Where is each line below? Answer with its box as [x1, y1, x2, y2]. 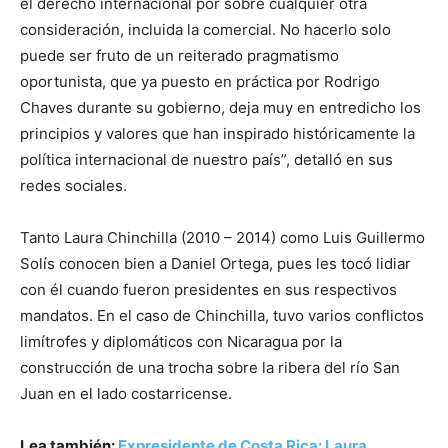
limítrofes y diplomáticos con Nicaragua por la [20, 331, 342, 351]
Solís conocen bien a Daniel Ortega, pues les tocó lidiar [20, 253, 411, 273]
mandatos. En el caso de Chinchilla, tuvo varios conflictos [20, 305, 424, 325]
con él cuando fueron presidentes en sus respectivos [20, 279, 397, 299]
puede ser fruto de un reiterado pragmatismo [20, 45, 339, 65]
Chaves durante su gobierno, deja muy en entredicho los [20, 97, 421, 117]
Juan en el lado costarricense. [20, 383, 236, 403]
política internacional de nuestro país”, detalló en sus [20, 149, 393, 169]
